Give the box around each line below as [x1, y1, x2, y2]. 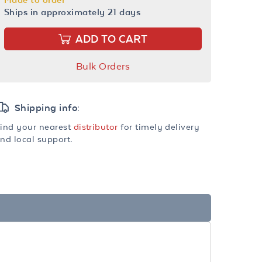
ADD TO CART [75, 33, 147, 45]
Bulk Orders [75, 60, 130, 72]
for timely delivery [118, 122, 200, 132]
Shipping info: [14, 102, 80, 113]
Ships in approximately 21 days [4, 6, 141, 18]
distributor [73, 122, 118, 132]
